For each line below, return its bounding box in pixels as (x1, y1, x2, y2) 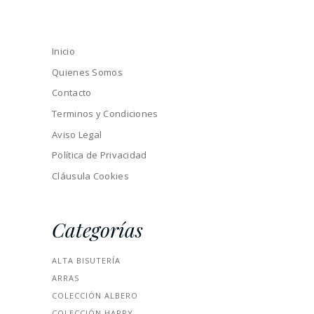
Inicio (52, 44, 75, 57)
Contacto (52, 86, 92, 100)
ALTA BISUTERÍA (52, 254, 121, 266)
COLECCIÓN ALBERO (52, 289, 138, 301)
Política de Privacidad (52, 149, 147, 162)
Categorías (52, 215, 143, 243)
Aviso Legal (52, 128, 102, 141)
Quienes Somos (52, 65, 123, 78)
